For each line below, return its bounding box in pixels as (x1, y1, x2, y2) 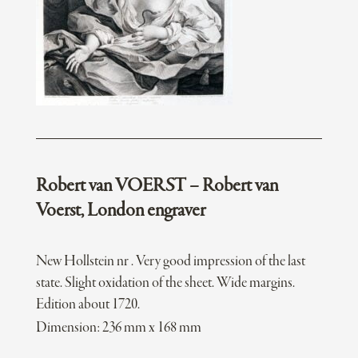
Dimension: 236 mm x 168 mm (35, 320, 201, 337)
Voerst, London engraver (35, 201, 205, 222)
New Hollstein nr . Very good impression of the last (35, 253, 305, 271)
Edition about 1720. (35, 296, 140, 314)
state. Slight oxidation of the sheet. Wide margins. (35, 275, 295, 292)
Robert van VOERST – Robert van (35, 176, 278, 197)
